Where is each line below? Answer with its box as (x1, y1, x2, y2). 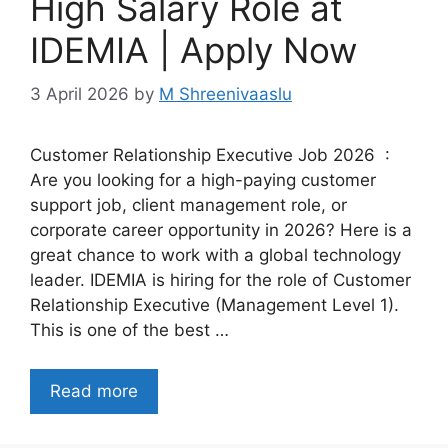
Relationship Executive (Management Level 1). (30, 295, 399, 316)
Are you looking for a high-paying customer (30, 170, 376, 191)
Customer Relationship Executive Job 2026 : (30, 145, 390, 166)
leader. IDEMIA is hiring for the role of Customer (30, 270, 411, 291)
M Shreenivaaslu (159, 84, 292, 105)
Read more (50, 380, 138, 401)
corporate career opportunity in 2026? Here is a (30, 220, 412, 241)
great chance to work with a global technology (30, 245, 401, 266)
